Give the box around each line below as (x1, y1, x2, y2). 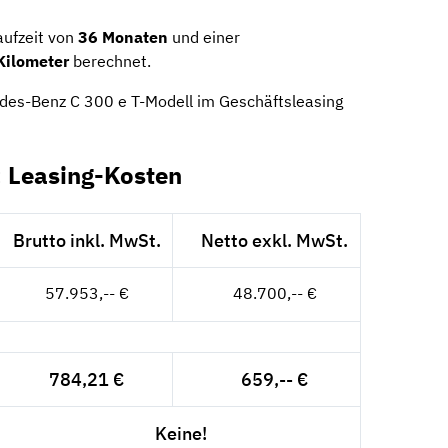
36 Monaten (78, 26, 168, 47)
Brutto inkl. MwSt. (12, 228, 161, 252)
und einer (168, 26, 240, 47)
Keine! (154, 421, 207, 445)
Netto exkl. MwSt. (201, 228, 349, 252)
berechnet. (69, 50, 151, 71)
